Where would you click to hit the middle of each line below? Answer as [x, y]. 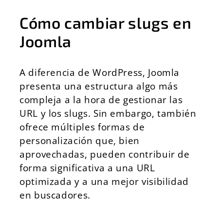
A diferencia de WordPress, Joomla [100, 72]
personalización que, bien [80, 140]
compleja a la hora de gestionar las [101, 100]
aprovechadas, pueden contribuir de [105, 154]
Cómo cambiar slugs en [106, 22]
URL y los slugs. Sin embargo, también [108, 113]
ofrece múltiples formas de [82, 127]
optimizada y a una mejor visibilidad [104, 181]
